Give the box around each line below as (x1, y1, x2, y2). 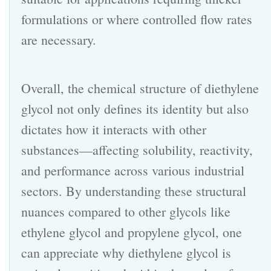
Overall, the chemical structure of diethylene (21, 79, 259, 97)
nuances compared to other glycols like (21, 202, 230, 220)
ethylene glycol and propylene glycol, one (21, 223, 242, 241)
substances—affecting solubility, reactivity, (21, 140, 253, 158)
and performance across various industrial (21, 161, 244, 179)
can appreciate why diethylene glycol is (21, 243, 231, 261)
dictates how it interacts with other (21, 120, 206, 138)
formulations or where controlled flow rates (21, 10, 252, 28)
